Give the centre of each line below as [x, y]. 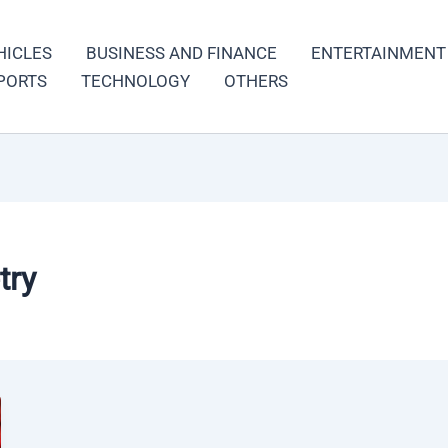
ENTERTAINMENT [378, 52]
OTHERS [256, 80]
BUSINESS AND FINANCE [181, 52]
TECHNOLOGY [135, 80]
